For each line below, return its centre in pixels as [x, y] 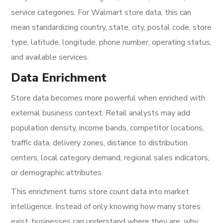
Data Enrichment [59, 78]
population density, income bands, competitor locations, [108, 128]
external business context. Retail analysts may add [101, 113]
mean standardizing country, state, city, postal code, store [111, 27]
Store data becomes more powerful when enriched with [108, 98]
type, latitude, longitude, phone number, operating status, [111, 42]
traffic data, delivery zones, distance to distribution [100, 143]
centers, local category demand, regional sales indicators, [111, 158]
